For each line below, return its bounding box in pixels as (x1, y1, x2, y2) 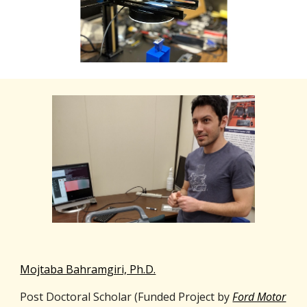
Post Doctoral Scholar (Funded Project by (20, 288, 233, 304)
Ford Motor (232, 288, 286, 304)
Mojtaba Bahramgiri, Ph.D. (20, 261, 156, 277)
